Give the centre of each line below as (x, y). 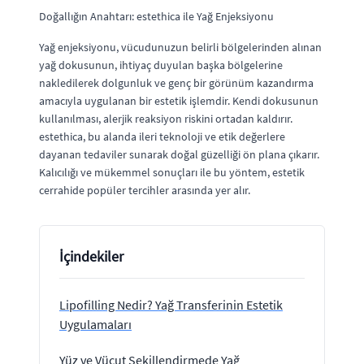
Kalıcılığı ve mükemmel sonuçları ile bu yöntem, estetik (172, 172)
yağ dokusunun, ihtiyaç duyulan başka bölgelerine (161, 65)
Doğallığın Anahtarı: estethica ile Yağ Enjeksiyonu (156, 16)
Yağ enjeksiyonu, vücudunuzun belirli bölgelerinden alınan (180, 47)
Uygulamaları (95, 324)
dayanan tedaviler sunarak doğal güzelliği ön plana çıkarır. (179, 154)
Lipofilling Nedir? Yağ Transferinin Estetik (171, 305)
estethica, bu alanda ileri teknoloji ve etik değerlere (162, 136)
